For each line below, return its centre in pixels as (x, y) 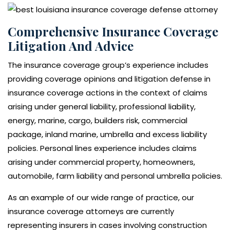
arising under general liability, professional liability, (102, 107)
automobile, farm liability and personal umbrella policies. (115, 176)
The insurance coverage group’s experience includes (108, 65)
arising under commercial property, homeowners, (101, 162)
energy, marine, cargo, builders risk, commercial (98, 121)
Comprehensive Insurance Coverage (113, 32)
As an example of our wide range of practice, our (101, 198)
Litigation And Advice (71, 46)
